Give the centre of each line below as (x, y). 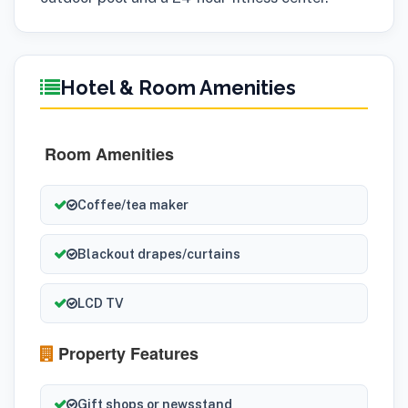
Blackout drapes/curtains (159, 254)
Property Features (126, 353)
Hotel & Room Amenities (178, 87)
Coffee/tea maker (133, 204)
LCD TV (101, 303)
